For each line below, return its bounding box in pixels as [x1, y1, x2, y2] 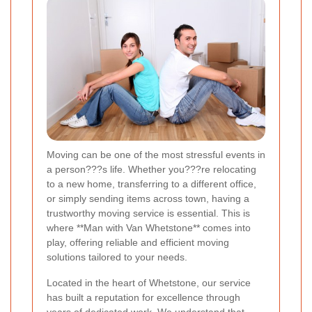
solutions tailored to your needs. [47, 251, 187, 263]
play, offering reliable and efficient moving [47, 237, 229, 249]
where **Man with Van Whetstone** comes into [47, 222, 251, 234]
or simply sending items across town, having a [47, 193, 249, 205]
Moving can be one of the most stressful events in [47, 149, 265, 161]
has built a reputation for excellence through [47, 292, 240, 304]
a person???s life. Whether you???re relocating [47, 164, 256, 175]
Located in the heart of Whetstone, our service [47, 277, 251, 289]
